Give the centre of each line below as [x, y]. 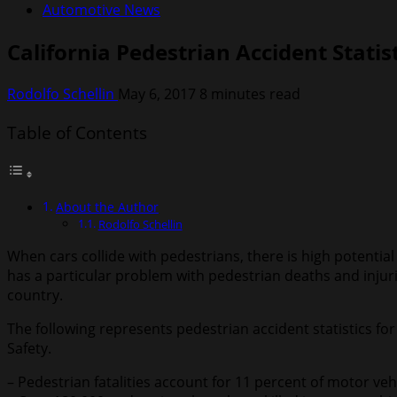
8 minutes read [250, 93]
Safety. [29, 349]
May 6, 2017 [159, 93]
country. [35, 296]
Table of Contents [77, 132]
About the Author [107, 207]
